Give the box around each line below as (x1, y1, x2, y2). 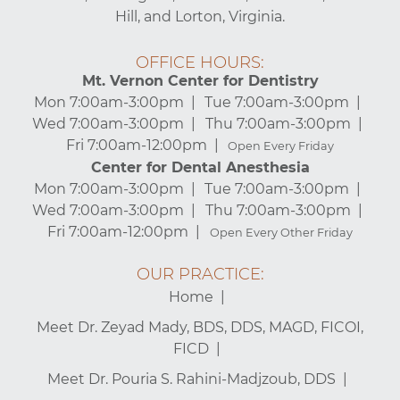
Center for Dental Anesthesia (90, 158, 310, 176)
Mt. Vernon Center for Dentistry (81, 71, 319, 89)
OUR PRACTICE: (136, 263, 264, 284)
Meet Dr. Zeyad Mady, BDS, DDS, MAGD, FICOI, (37, 318, 363, 336)
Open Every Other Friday (209, 225, 353, 239)
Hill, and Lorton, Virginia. (115, 7, 285, 25)
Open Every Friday (228, 138, 335, 153)
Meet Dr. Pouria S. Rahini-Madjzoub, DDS (46, 370, 336, 387)
